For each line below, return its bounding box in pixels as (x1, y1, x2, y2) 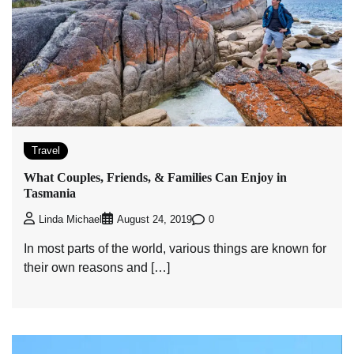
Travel (32, 144, 60, 156)
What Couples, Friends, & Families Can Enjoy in (24, 171, 287, 185)
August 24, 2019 (117, 214, 192, 226)
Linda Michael (39, 214, 102, 226)
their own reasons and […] (24, 261, 170, 275)
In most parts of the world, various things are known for (24, 242, 326, 256)
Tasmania (24, 186, 76, 201)
